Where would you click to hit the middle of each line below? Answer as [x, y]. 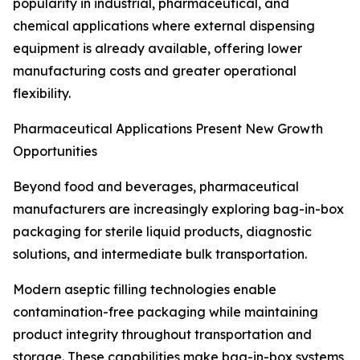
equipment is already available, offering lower [157, 49]
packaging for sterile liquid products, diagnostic [162, 232]
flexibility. [42, 94]
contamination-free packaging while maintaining [166, 312]
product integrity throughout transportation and [162, 335]
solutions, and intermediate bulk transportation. [160, 254]
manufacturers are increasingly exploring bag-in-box [178, 209]
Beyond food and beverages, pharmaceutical [156, 187]
